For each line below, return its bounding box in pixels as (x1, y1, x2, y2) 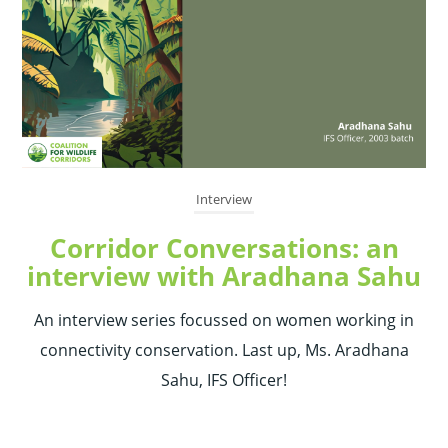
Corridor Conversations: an (49, 230, 399, 267)
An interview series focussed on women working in (34, 309, 414, 332)
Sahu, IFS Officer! (161, 369, 287, 392)
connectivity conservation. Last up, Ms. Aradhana (39, 339, 409, 362)
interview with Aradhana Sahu (27, 258, 421, 295)
